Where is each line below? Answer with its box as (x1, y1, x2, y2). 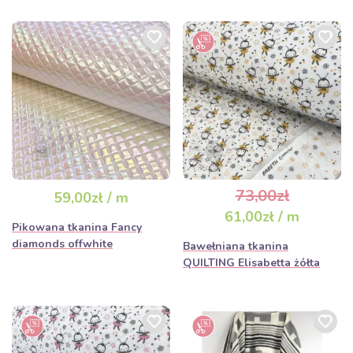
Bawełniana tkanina (183, 239, 288, 254)
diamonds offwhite (12, 236, 113, 251)
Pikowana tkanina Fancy (12, 220, 142, 235)
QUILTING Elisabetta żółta (183, 255, 320, 270)
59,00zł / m (54, 188, 128, 207)
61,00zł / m (225, 207, 299, 226)
